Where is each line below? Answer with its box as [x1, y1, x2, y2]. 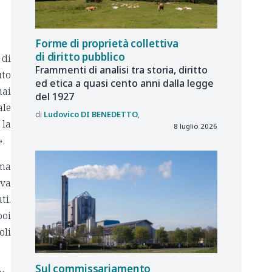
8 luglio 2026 [174, 121, 217, 131]
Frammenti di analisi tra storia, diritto [35, 63, 208, 77]
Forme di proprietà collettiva [35, 36, 178, 50]
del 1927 [35, 90, 74, 104]
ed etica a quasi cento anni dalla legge [35, 76, 214, 90]
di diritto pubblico [35, 49, 125, 64]
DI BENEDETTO [81, 108, 138, 120]
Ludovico [44, 108, 79, 120]
